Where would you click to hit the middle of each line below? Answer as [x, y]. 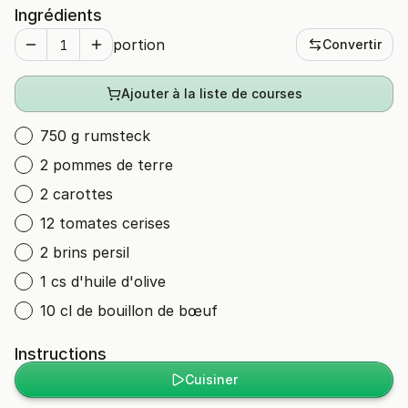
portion [139, 45]
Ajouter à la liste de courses [211, 93]
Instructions [61, 354]
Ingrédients [58, 15]
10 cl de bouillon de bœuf [129, 311]
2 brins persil [85, 252]
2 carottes [76, 194]
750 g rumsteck [95, 136]
